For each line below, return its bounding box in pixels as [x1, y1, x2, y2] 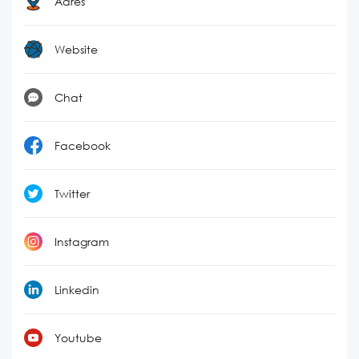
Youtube [54, 331, 102, 345]
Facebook [54, 139, 111, 152]
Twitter [54, 187, 90, 200]
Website [54, 42, 98, 56]
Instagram [54, 235, 109, 248]
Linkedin [54, 283, 99, 296]
